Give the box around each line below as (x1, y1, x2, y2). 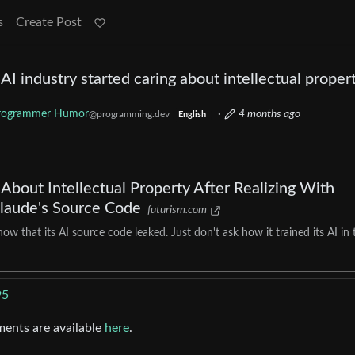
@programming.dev (89, 109, 170, 120)
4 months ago (238, 109, 300, 120)
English (177, 111, 206, 120)
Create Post (16, 16, 82, 29)
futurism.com (147, 204, 207, 216)
